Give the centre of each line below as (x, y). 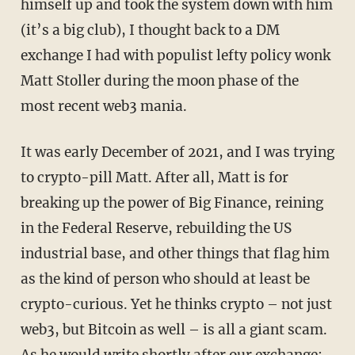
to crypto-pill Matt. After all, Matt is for (154, 178)
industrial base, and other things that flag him (175, 254)
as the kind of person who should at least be (165, 279)
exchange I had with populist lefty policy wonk (175, 56)
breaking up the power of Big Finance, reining (172, 203)
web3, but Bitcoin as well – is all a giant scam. (174, 330)
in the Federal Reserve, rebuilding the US (156, 229)
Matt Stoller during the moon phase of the (159, 81)
